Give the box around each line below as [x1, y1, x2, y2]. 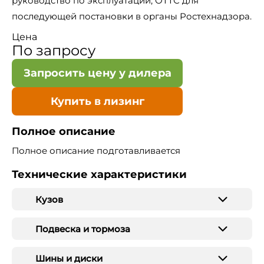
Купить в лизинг [50, 94, 144, 108]
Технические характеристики [12, 168, 187, 181]
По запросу [12, 42, 95, 59]
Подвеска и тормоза [35, 223, 130, 235]
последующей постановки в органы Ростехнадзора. [12, 11, 252, 22]
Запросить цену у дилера [23, 66, 171, 80]
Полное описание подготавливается [12, 145, 180, 156]
